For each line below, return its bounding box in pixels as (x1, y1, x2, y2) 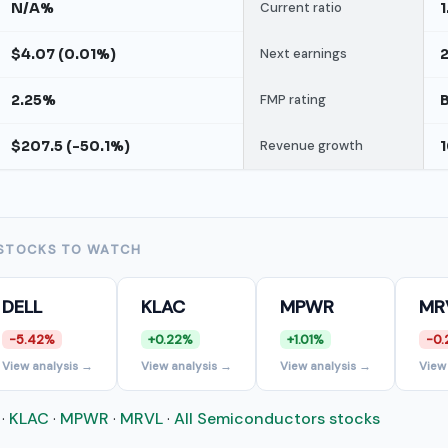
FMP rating (260, 91, 326, 108)
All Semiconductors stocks (174, 408, 380, 429)
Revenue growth (260, 137, 363, 154)
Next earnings (260, 45, 347, 62)
